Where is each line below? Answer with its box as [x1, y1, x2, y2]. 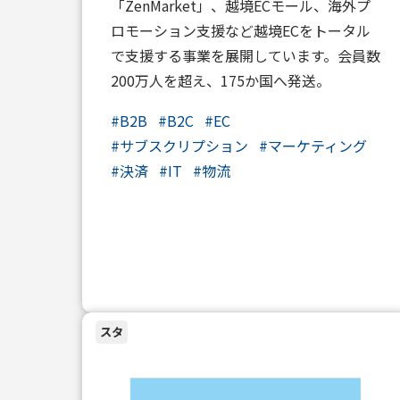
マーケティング [268, 134, 367, 156]
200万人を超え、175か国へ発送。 [111, 69, 330, 91]
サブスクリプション [120, 134, 248, 156]
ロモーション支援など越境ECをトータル [111, 19, 371, 41]
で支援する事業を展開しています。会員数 [111, 44, 380, 66]
